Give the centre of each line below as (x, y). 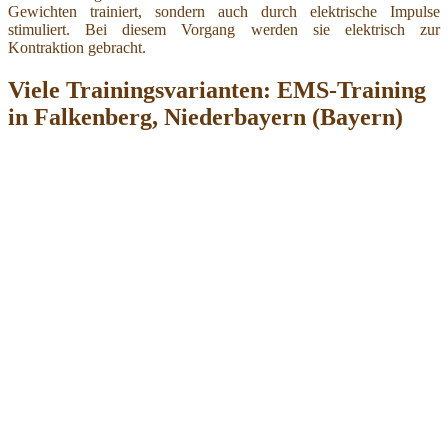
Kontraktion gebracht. (77, 47)
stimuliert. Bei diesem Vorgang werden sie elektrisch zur (224, 29)
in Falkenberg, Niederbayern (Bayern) (205, 116)
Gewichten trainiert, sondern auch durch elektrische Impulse (224, 11)
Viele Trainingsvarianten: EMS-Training (217, 89)
